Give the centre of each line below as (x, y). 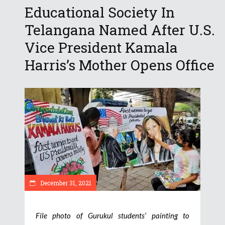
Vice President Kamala (101, 48)
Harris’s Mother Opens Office (120, 65)
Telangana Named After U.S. (120, 30)
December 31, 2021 (65, 183)
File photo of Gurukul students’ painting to (113, 215)
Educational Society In (100, 13)
